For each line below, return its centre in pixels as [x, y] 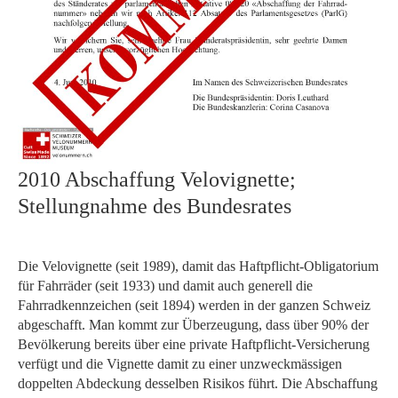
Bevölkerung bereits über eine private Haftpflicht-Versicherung [194, 344]
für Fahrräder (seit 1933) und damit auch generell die [165, 286]
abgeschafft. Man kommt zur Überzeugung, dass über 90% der [193, 325]
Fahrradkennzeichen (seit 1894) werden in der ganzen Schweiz [194, 305]
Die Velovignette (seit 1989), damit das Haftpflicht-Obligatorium [198, 266]
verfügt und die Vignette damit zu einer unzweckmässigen [180, 364]
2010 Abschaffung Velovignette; [157, 179]
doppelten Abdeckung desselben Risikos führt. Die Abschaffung [198, 383]
